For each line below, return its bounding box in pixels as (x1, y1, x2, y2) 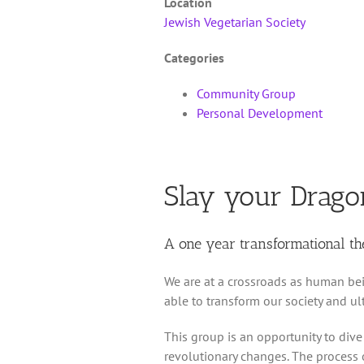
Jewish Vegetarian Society (164, 13, 305, 30)
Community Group (197, 84, 296, 102)
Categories (164, 49, 224, 66)
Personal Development (197, 104, 323, 121)
